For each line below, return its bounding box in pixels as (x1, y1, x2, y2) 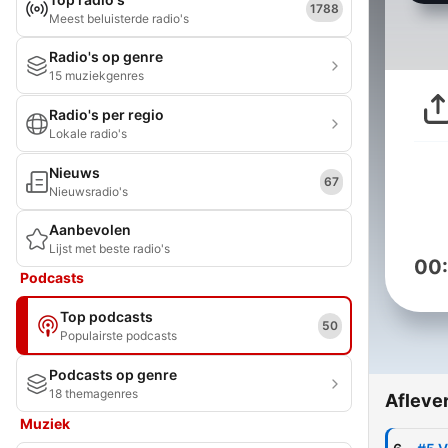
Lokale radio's (49, 126, 127, 141)
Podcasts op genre (49, 366, 177, 383)
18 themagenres (49, 386, 138, 401)
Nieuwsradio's (49, 184, 128, 199)
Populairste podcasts (60, 328, 177, 343)
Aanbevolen (49, 221, 131, 238)
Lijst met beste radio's (49, 241, 170, 256)
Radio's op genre (49, 48, 163, 65)
